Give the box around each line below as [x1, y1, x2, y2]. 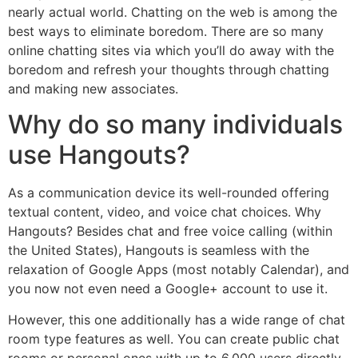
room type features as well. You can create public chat [8, 330, 340, 347]
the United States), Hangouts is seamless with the [8, 242, 309, 259]
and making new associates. [8, 81, 178, 97]
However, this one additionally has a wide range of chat [8, 311, 345, 328]
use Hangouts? [8, 139, 190, 171]
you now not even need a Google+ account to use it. [8, 280, 328, 297]
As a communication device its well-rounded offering [8, 185, 329, 201]
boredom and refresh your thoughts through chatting [8, 62, 329, 78]
